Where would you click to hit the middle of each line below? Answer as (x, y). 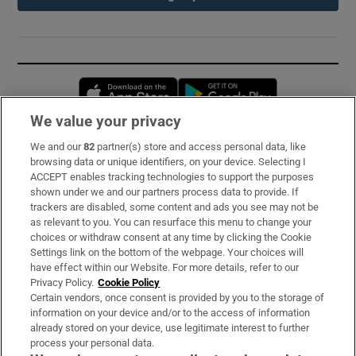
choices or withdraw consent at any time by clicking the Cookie (171, 237)
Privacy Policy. (62, 282)
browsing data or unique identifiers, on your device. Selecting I (168, 162)
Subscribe (46, 157)
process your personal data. (93, 343)
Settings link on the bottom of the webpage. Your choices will (167, 252)
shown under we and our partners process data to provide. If (165, 192)
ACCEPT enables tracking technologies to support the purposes (172, 177)
